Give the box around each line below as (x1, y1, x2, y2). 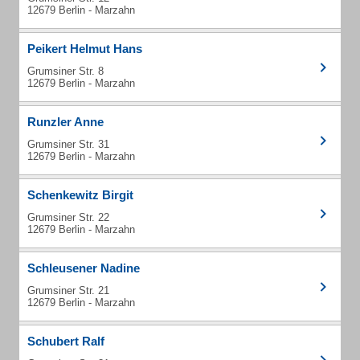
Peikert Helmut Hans (27, 42, 142, 55)
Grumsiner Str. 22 (27, 211, 109, 223)
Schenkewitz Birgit (27, 188, 133, 202)
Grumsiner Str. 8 (27, 65, 104, 77)
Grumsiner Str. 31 (27, 138, 109, 150)
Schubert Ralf (27, 334, 104, 348)
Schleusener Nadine (27, 261, 140, 275)
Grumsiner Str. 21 (27, 284, 109, 297)
